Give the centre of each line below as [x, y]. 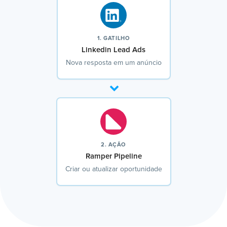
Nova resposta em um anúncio [113, 63]
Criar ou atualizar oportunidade [113, 169]
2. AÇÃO [113, 145]
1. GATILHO [113, 39]
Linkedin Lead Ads [113, 50]
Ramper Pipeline [113, 157]
